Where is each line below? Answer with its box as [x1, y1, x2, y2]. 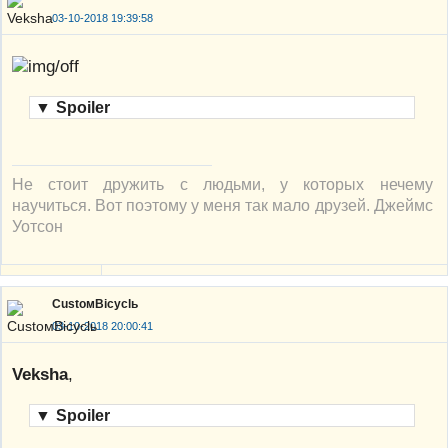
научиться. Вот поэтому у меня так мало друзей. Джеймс [12, 196, 433, 215]
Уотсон [12, 217, 63, 236]
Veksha [12, 364, 68, 385]
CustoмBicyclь [52, 296, 138, 311]
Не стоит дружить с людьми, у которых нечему [12, 175, 433, 194]
